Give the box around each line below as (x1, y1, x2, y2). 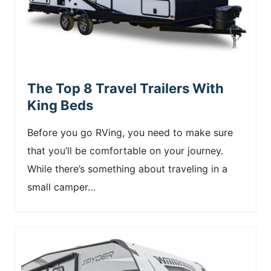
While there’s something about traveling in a (27, 163, 227, 175)
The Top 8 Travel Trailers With (27, 80, 224, 96)
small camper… (27, 181, 96, 193)
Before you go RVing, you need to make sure (27, 126, 233, 139)
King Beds (27, 97, 93, 113)
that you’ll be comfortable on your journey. (27, 145, 223, 157)
